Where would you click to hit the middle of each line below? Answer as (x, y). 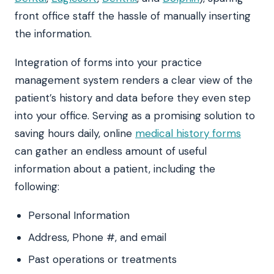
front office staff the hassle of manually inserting (133, 16)
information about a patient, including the (115, 169)
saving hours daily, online (75, 134)
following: (37, 187)
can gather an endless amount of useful (111, 151)
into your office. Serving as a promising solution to (135, 116)
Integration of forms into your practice (108, 63)
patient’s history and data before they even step (133, 98)
